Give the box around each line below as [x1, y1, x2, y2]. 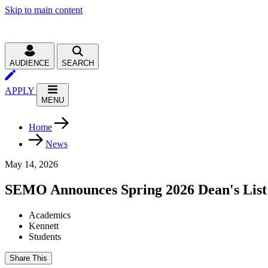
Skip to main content [5, 5, 83, 15]
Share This [10, 253, 47, 263]
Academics [29, 209, 71, 220]
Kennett [29, 220, 59, 231]
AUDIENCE [10, 59, 50, 68]
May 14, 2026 [5, 159, 58, 169]
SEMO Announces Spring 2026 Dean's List [5, 181, 267, 197]
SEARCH [62, 59, 94, 68]
